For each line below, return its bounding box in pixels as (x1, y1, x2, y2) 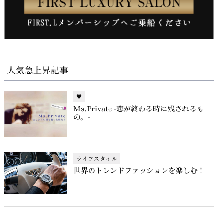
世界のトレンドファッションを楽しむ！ (73, 165, 205, 176)
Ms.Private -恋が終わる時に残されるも (73, 103, 204, 114)
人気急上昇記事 (7, 63, 69, 76)
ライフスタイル (76, 154, 118, 162)
